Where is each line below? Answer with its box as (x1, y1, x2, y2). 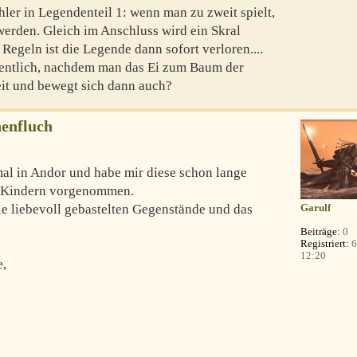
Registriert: (300, 237, 350, 250)
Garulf (300, 202, 331, 214)
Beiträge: (300, 226, 341, 238)
